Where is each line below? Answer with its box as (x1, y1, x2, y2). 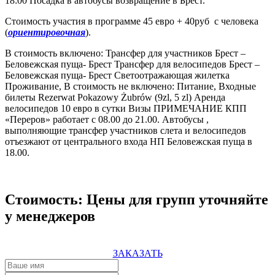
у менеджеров (5, 207, 95, 224)
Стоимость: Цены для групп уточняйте (5, 191, 268, 207)
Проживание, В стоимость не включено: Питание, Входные (5, 80, 256, 91)
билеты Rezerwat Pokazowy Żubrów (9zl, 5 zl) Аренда (5, 91, 225, 103)
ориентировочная (8, 26, 85, 37)
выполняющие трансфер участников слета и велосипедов (5, 125, 246, 136)
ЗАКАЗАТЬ (112, 247, 163, 258)
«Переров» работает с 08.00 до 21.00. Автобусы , (5, 114, 209, 125)
